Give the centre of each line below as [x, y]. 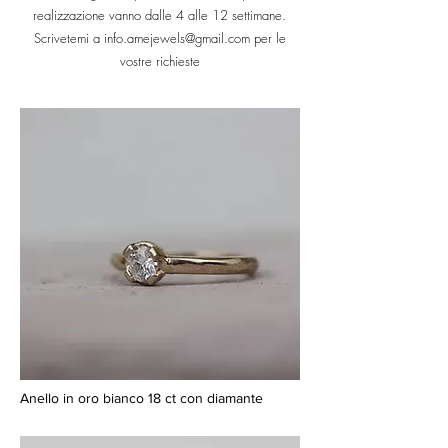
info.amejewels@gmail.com [176, 38]
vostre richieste [159, 61]
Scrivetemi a [68, 38]
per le [267, 38]
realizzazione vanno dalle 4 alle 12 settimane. [159, 15]
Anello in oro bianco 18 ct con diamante [141, 398]
